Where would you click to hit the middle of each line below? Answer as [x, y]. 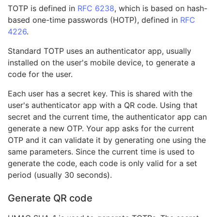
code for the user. [40, 74]
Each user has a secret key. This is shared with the [100, 93]
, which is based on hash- [161, 8]
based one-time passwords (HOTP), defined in [94, 20]
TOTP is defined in [43, 8]
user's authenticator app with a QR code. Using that [103, 105]
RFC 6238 [96, 8]
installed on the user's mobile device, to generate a [101, 62]
